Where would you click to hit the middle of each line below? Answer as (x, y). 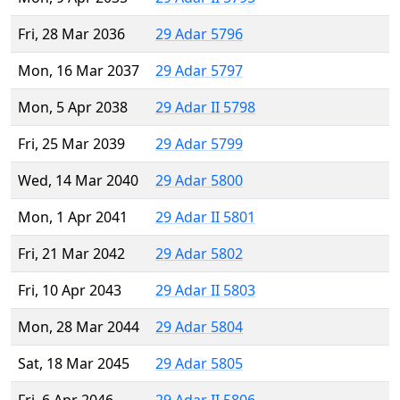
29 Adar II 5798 (205, 108)
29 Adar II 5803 (205, 291)
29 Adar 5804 (199, 327)
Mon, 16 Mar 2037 (79, 71)
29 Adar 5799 (199, 144)
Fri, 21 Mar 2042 (71, 254)
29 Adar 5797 (199, 71)
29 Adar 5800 (199, 181)
